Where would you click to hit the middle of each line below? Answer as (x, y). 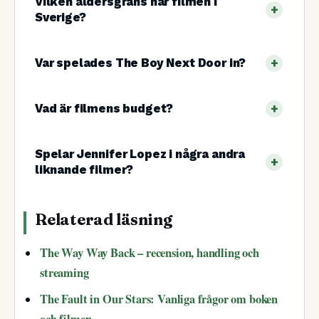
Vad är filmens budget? (104, 108)
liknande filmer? (84, 169)
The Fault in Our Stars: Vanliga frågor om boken (159, 299)
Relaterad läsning (104, 219)
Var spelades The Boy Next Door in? (141, 63)
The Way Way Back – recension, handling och (150, 252)
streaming (64, 272)
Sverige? (61, 17)
